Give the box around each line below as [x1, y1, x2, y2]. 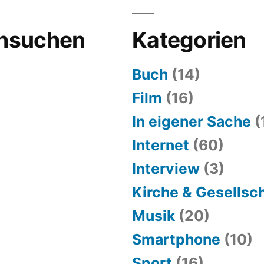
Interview [132, 159, 200, 177]
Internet [132, 136, 189, 154]
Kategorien [132, 26, 246, 53]
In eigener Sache [132, 112, 251, 130]
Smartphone [132, 230, 220, 248]
